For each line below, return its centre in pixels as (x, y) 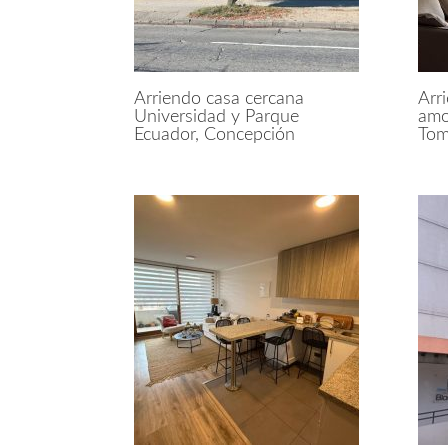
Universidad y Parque (217, 116)
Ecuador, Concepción (215, 134)
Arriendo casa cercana (219, 98)
